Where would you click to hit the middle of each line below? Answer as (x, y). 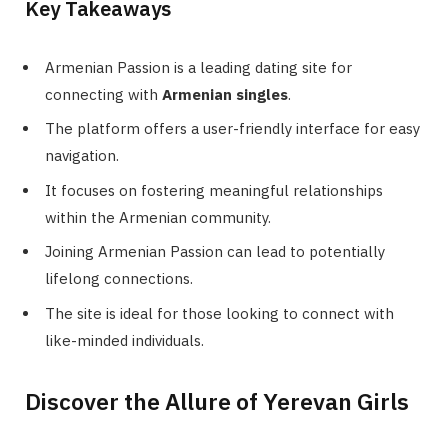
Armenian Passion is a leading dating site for (198, 67)
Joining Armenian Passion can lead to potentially (215, 252)
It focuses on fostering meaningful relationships (214, 190)
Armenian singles (225, 94)
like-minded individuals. (124, 340)
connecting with (103, 94)
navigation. (82, 156)
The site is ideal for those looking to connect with (219, 313)
